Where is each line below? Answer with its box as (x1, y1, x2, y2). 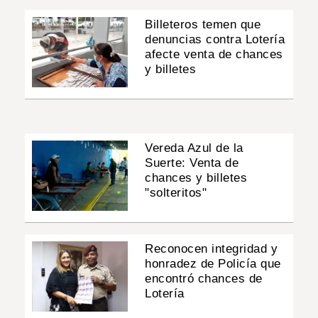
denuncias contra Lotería (145, 32, 285, 46)
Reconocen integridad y (145, 242, 278, 256)
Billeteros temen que (145, 17, 261, 31)
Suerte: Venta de (145, 155, 239, 170)
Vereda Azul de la (145, 141, 243, 155)
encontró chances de (145, 272, 263, 286)
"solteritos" (145, 185, 207, 199)
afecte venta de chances (145, 47, 283, 61)
